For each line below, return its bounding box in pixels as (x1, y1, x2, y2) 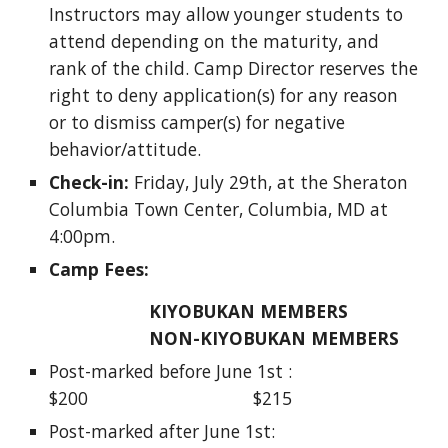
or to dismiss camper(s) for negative (49, 110, 346, 134)
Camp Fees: (49, 257, 155, 281)
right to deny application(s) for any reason (49, 83, 399, 107)
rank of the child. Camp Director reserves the (49, 56, 419, 80)
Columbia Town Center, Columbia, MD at (49, 197, 389, 221)
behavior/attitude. (49, 137, 202, 161)
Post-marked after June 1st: (49, 419, 276, 443)
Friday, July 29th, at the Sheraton (129, 170, 409, 194)
